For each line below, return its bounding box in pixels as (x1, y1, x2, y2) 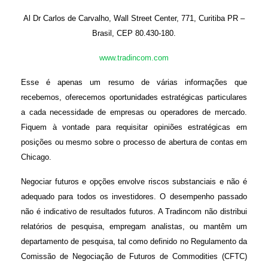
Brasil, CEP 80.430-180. (92, 29, 176, 38)
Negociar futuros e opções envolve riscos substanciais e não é (21, 177, 247, 186)
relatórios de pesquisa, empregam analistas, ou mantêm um (21, 222, 247, 231)
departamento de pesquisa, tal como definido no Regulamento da (21, 237, 247, 246)
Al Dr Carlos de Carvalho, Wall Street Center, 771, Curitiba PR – (23, 14, 245, 23)
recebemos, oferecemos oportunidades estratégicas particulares (21, 93, 247, 102)
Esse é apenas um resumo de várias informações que (21, 78, 247, 87)
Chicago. (21, 153, 51, 162)
